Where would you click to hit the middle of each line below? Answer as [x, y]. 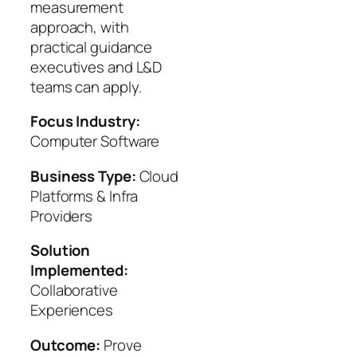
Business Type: [83, 176]
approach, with [80, 27]
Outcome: [66, 345]
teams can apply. [86, 86]
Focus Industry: [85, 122]
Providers [62, 216]
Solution [61, 251]
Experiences [72, 310]
